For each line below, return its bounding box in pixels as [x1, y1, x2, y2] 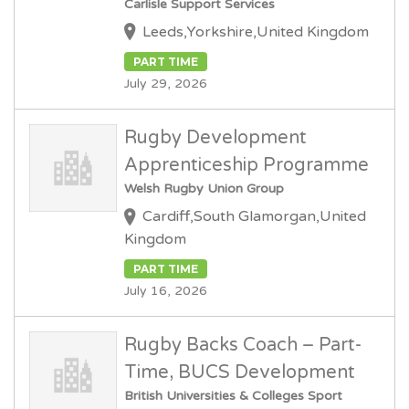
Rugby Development [124, 127, 307, 150]
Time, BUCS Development [124, 361, 355, 383]
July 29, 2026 [124, 76, 207, 92]
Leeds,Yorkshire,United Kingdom [142, 23, 369, 41]
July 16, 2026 [124, 282, 207, 299]
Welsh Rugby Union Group [124, 181, 284, 197]
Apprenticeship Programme [124, 154, 369, 177]
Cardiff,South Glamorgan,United [142, 207, 366, 226]
